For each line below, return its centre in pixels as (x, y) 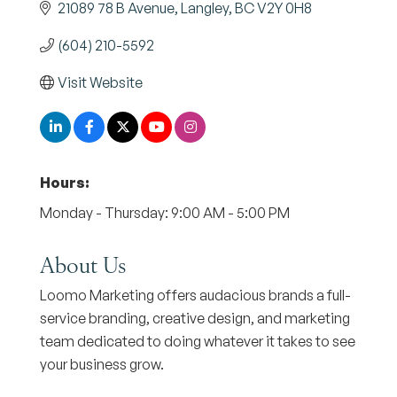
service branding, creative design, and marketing (195, 318)
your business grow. (102, 364)
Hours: (65, 183)
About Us (83, 264)
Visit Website (100, 82)
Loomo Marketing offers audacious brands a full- (195, 295)
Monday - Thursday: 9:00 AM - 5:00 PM (165, 213)
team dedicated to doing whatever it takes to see (198, 341)
